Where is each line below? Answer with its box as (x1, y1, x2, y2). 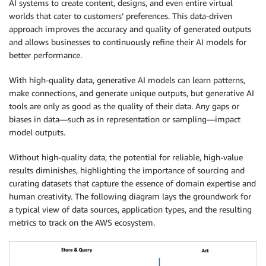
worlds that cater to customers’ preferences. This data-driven (9, 11, 232, 21)
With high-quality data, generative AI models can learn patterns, (9, 75, 245, 85)
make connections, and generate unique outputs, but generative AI (9, 88, 254, 99)
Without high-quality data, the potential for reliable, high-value (9, 152, 243, 163)
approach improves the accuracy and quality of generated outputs (9, 24, 251, 34)
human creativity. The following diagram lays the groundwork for (9, 191, 251, 202)
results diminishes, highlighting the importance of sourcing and (9, 165, 245, 176)
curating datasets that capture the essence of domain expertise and (9, 178, 256, 189)
